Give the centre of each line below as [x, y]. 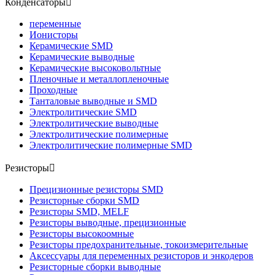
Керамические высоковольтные [95, 68]
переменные [55, 24]
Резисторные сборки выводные [95, 267]
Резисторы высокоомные [82, 234]
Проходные [53, 90]
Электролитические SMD [83, 112]
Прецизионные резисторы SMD [96, 189]
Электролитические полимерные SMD [111, 145]
